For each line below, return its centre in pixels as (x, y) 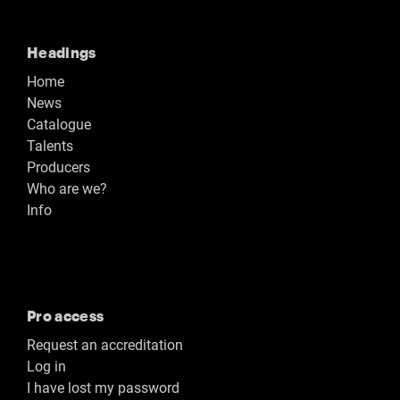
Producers (58, 167)
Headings (62, 51)
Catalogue (59, 124)
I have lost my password (103, 387)
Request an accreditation (105, 345)
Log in (46, 366)
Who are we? (67, 188)
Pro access (66, 315)
